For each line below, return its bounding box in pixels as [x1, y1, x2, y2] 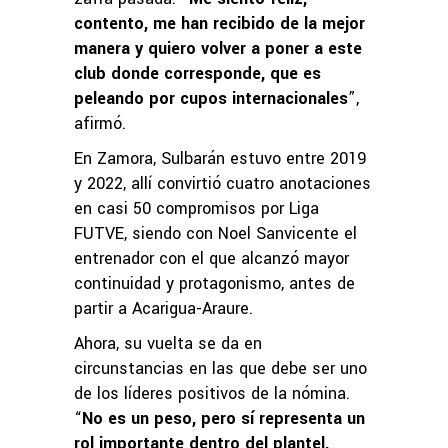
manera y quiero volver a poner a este [74, 36, 362, 60]
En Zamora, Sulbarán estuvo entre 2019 [74, 146, 366, 170]
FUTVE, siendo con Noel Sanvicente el [74, 221, 357, 245]
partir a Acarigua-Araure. [74, 296, 253, 320]
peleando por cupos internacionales [74, 86, 348, 110]
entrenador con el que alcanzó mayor [74, 246, 349, 270]
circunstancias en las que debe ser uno [74, 356, 367, 380]
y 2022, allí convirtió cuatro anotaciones [74, 171, 371, 195]
